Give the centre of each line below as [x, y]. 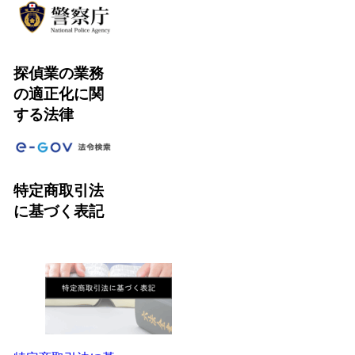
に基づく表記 [58, 211]
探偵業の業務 [58, 73]
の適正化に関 [58, 94]
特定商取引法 [58, 190]
